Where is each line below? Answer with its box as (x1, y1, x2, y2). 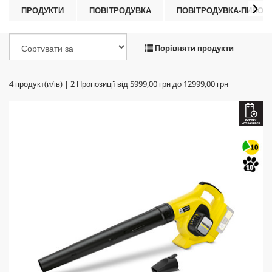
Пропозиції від (75, 78, 130, 89)
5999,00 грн (130, 78, 171, 89)
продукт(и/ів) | (13, 78, 70, 89)
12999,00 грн (183, 78, 228, 89)
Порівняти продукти (153, 42, 234, 53)
